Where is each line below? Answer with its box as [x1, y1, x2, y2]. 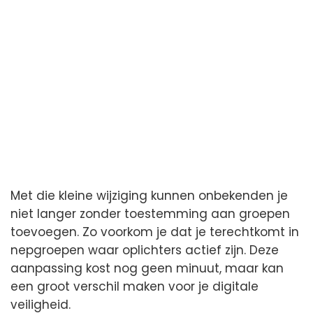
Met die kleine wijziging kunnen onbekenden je [10, 187, 288, 204]
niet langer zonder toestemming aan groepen [10, 205, 290, 222]
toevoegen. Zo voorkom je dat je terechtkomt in [10, 223, 299, 240]
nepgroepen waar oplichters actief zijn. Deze [10, 241, 279, 259]
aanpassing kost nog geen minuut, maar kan [10, 259, 284, 277]
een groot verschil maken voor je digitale [10, 277, 259, 295]
